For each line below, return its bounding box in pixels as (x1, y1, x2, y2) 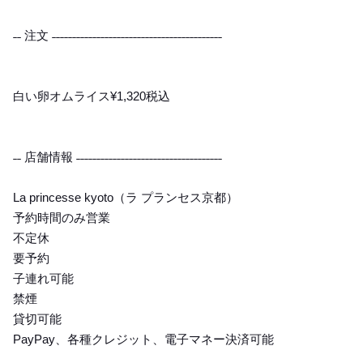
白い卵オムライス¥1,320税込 (13, 89, 170, 103)
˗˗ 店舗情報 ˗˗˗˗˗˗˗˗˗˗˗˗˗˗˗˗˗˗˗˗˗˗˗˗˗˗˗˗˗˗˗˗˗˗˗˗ (13, 150, 222, 164)
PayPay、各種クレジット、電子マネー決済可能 (13, 332, 274, 346)
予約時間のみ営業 (13, 211, 110, 224)
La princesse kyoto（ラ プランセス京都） (13, 190, 238, 204)
